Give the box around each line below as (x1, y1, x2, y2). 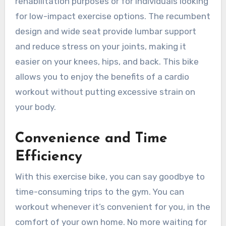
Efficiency (15, 149, 82, 164)
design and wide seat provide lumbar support (15, 26, 196, 36)
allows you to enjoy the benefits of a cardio (15, 71, 189, 82)
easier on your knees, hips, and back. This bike (15, 56, 199, 67)
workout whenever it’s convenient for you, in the (15, 202, 210, 212)
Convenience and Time (15, 131, 167, 146)
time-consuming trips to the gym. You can (15, 187, 184, 197)
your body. (15, 101, 56, 112)
